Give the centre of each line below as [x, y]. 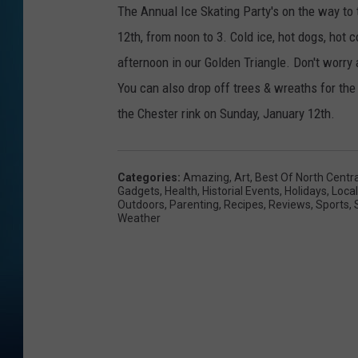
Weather [139, 218]
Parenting [194, 204]
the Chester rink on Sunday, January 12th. [226, 113]
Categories [147, 177]
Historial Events [241, 191]
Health [181, 191]
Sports [332, 204]
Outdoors [141, 204]
